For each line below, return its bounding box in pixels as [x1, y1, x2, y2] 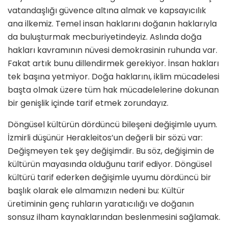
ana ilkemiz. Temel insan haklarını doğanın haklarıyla [8, 18, 217, 30]
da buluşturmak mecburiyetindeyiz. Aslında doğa [8, 31, 202, 43]
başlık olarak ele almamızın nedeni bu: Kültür [8, 185, 185, 197]
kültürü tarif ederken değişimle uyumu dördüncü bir [8, 172, 211, 184]
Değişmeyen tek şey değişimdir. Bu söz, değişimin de [8, 145, 214, 157]
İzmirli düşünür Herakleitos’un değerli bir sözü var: [8, 132, 203, 144]
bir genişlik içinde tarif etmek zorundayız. [8, 97, 168, 109]
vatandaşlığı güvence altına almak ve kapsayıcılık [8, 5, 206, 17]
